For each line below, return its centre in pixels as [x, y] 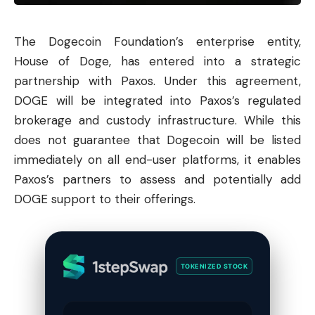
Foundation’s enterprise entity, [201, 41]
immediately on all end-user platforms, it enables [157, 159]
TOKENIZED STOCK [214, 266]
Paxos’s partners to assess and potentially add [157, 179]
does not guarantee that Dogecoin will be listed [157, 140]
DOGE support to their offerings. [105, 199]
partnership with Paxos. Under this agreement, [157, 81]
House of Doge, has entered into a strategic [157, 61]
